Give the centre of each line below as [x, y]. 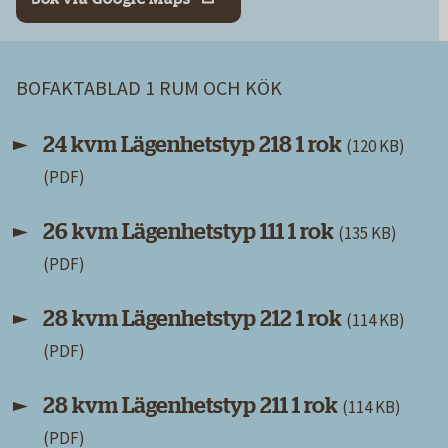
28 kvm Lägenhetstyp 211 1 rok [192, 405]
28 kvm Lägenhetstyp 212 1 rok [194, 318]
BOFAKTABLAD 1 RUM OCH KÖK [149, 87]
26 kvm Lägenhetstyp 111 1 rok [190, 231]
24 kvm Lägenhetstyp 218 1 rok [194, 144]
